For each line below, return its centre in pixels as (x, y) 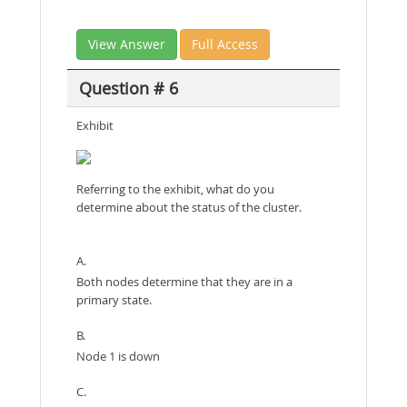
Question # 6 (128, 88)
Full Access (225, 44)
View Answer (127, 44)
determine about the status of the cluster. (189, 207)
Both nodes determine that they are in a (184, 282)
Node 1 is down (118, 356)
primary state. (114, 300)
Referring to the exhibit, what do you (175, 189)
